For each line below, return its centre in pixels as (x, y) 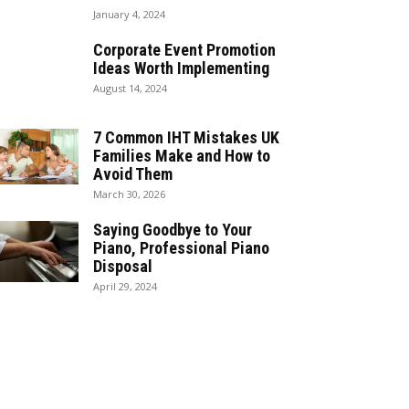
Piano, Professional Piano (181, 248)
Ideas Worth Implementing (181, 68)
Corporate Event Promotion (184, 50)
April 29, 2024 (125, 287)
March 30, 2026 (129, 194)
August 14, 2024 (130, 89)
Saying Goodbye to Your (173, 230)
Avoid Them (133, 174)
